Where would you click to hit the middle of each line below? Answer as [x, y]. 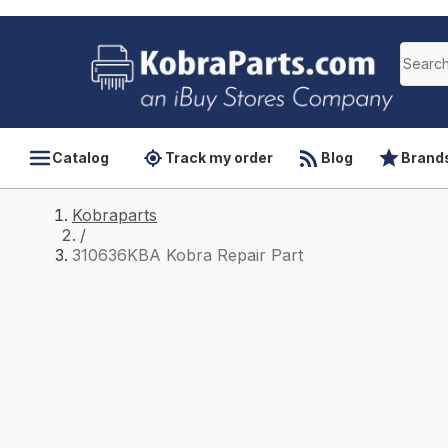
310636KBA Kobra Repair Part [187, 255]
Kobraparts [114, 215]
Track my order [219, 157]
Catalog [80, 157]
